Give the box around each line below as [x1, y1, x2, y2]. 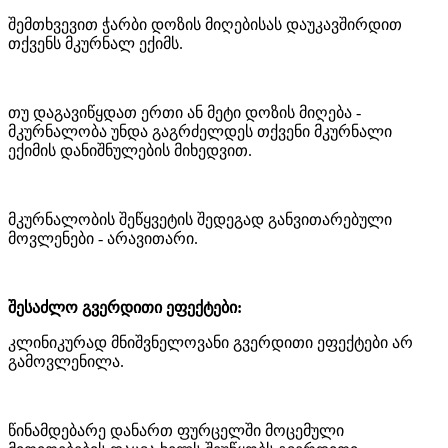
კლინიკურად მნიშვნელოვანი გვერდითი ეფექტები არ [8, 333, 413, 351]
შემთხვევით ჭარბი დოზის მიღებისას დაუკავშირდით [8, 15, 402, 33]
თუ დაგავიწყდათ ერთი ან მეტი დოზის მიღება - [8, 103, 361, 121]
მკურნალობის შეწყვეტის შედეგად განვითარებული [8, 210, 392, 228]
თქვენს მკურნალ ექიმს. [8, 34, 187, 52]
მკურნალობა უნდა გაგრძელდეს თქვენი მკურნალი [8, 122, 392, 140]
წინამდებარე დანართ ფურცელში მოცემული [8, 421, 344, 439]
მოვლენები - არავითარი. [8, 229, 198, 247]
